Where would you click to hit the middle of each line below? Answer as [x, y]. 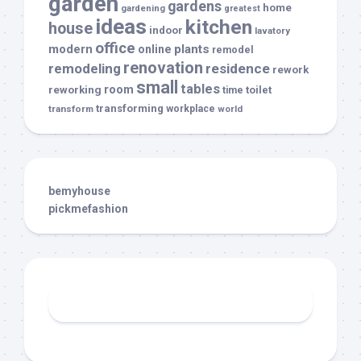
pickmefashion [88, 209]
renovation [163, 68]
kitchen [219, 27]
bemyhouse [79, 191]
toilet [259, 90]
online [155, 49]
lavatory [272, 31]
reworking [75, 90]
